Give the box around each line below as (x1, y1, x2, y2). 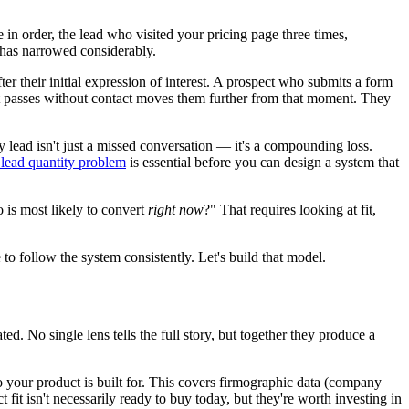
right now (148, 201, 204, 217)
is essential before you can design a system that (126, 153, 399, 170)
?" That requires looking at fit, (204, 201, 376, 217)
